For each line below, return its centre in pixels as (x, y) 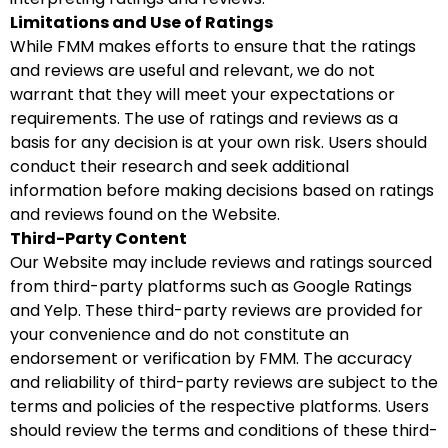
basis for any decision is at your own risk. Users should (218, 142)
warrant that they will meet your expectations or (202, 94)
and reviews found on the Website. (145, 214)
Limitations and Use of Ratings (141, 22)
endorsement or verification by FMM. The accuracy (211, 358)
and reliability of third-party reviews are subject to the (224, 382)
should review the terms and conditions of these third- (224, 430)
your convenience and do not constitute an (179, 334)
